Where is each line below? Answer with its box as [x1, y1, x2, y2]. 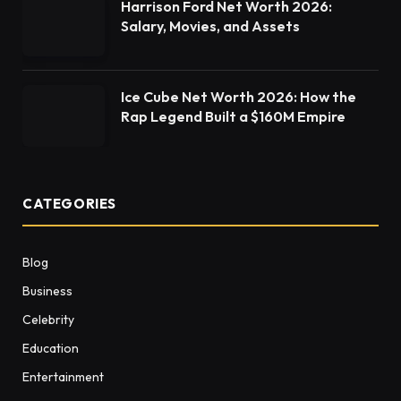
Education [22, 339, 79, 356]
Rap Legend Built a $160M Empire [121, 107, 346, 125]
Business [22, 282, 73, 299]
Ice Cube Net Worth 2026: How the [121, 87, 356, 106]
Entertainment [22, 368, 104, 385]
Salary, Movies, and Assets [121, 16, 300, 35]
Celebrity [22, 311, 74, 328]
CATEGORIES [22, 194, 116, 212]
